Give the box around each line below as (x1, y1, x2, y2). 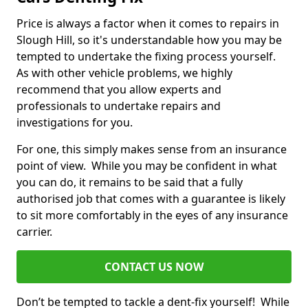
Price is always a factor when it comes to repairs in (16, 16, 279, 32)
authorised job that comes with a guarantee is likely (16, 191, 285, 207)
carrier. (16, 224, 55, 240)
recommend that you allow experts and (16, 82, 221, 98)
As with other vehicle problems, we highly (16, 65, 232, 81)
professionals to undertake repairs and (16, 98, 221, 114)
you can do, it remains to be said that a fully (16, 175, 243, 190)
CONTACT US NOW (104, 259, 203, 275)
